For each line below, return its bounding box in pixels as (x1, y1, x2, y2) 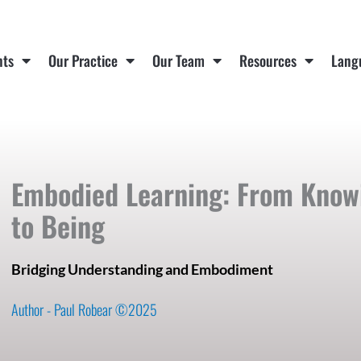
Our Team (152, 50, 205, 71)
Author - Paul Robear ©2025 (11, 299, 157, 320)
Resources (239, 50, 297, 71)
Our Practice (48, 50, 118, 71)
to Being (11, 205, 105, 247)
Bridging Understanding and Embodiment (11, 260, 273, 278)
